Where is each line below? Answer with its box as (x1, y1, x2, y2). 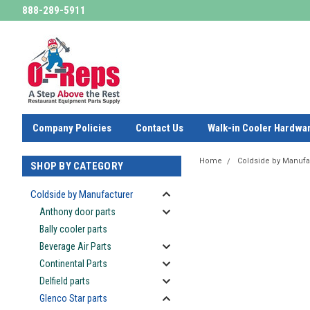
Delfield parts (39, 275, 90, 286)
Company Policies (33, 122, 111, 134)
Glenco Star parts (39, 293, 107, 304)
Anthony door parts (39, 206, 116, 217)
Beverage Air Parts (39, 241, 111, 252)
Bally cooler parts (39, 224, 107, 235)
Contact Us (136, 122, 183, 134)
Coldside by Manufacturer (30, 188, 133, 201)
